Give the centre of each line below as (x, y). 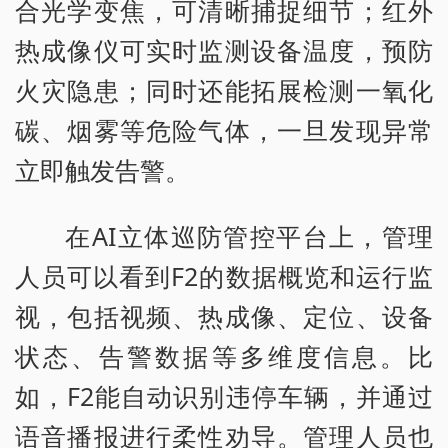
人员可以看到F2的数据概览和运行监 (224, 276)
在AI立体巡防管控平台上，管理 (249, 236)
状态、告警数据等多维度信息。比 (224, 356)
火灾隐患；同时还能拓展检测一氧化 (224, 90)
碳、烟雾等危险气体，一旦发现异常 (224, 130)
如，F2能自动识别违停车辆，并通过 (224, 396)
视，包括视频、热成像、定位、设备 (224, 316)
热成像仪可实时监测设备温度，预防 (224, 50)
